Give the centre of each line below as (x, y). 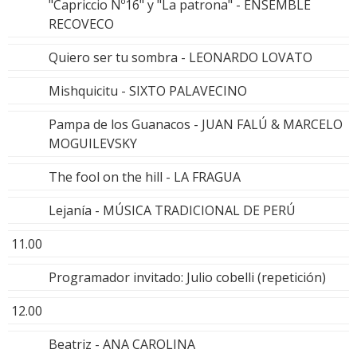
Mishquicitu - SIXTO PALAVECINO (148, 91)
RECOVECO (81, 24)
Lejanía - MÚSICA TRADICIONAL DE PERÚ (172, 211)
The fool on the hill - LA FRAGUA (145, 177)
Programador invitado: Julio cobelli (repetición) (187, 278)
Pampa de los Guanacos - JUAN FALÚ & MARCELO (196, 125)
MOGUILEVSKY (93, 144)
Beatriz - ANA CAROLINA (122, 345)
